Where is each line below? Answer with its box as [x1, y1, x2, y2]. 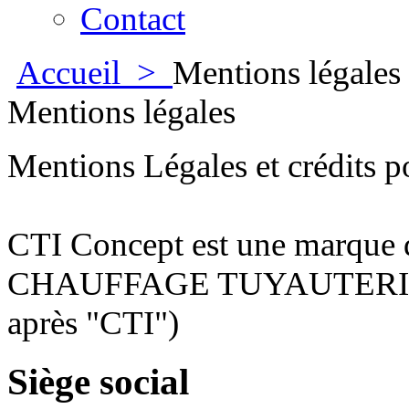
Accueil [16, 54, 129, 91]
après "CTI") [7, 304, 179, 341]
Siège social [7, 361, 189, 403]
